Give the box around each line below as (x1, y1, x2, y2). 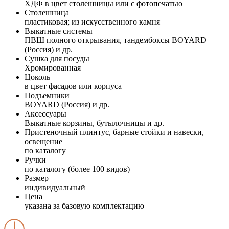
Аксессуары (25, 109, 66, 118)
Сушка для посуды (25, 54, 89, 63)
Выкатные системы (25, 26, 93, 35)
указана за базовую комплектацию (25, 201, 144, 210)
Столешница (25, 8, 69, 17)
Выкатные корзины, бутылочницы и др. (25, 118, 164, 127)
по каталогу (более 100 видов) (25, 164, 130, 173)
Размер (25, 173, 49, 182)
